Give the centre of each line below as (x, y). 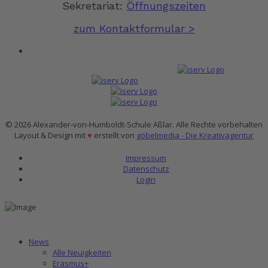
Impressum (146, 158)
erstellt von (114, 135)
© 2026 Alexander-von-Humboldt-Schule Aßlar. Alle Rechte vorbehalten (134, 124)
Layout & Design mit (51, 135)
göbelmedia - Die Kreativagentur (195, 135)
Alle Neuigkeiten (82, 252)
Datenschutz (146, 168)
